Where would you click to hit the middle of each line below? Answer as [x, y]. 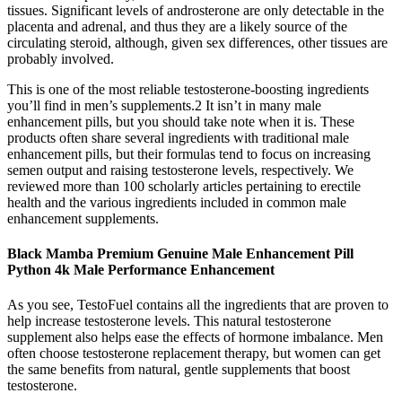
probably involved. [61, 58]
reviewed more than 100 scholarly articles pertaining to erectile [184, 186]
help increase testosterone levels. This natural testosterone [169, 321]
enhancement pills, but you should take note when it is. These [181, 121]
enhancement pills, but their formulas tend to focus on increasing [189, 153]
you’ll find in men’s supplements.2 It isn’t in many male [164, 105]
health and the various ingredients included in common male [177, 202]
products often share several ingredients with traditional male [178, 137]
